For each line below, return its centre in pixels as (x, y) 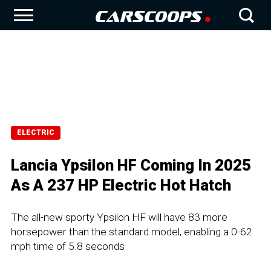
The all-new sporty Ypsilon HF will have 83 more (119, 217)
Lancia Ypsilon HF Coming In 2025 (131, 165)
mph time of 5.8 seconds (68, 246)
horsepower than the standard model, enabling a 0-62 (132, 232)
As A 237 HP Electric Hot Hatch (121, 185)
